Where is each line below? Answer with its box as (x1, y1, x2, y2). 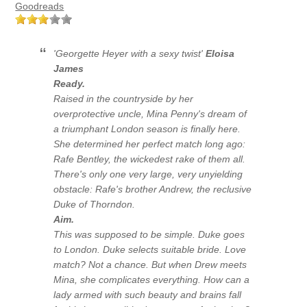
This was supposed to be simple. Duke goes (53, 229, 245, 241)
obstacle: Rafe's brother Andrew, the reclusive (53, 184, 252, 195)
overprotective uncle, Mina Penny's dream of (53, 108, 247, 120)
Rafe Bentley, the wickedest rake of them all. (53, 153, 246, 165)
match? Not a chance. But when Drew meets (53, 259, 247, 271)
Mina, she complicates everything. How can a (53, 274, 250, 286)
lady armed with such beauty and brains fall (53, 289, 242, 301)
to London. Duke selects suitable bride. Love (53, 244, 247, 256)
